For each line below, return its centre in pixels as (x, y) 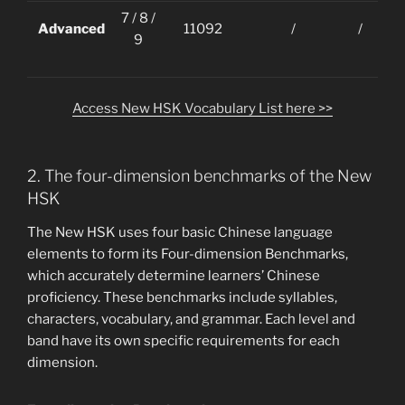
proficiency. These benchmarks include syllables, (182, 298)
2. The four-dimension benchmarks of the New (199, 175)
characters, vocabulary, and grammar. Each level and (191, 320)
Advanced (71, 28)
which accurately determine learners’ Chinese (174, 276)
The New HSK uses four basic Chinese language (180, 233)
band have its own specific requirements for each (184, 341)
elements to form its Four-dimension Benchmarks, (188, 254)
